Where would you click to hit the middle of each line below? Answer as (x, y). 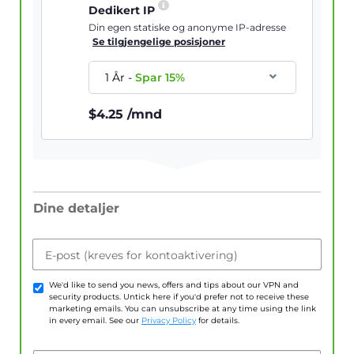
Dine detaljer (76, 209)
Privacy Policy (169, 321)
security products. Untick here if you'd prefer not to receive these (179, 297)
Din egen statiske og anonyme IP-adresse (188, 28)
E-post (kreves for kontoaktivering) (141, 256)
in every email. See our (95, 321)
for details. (218, 321)
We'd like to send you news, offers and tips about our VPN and (174, 285)
